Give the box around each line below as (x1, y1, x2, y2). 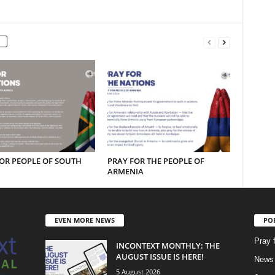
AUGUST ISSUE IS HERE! (115, 250, 204, 262)
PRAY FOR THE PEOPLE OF (107, 155, 204, 166)
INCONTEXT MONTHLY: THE (115, 239, 220, 251)
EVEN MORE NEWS (54, 215, 115, 225)
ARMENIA (107, 166, 144, 177)
